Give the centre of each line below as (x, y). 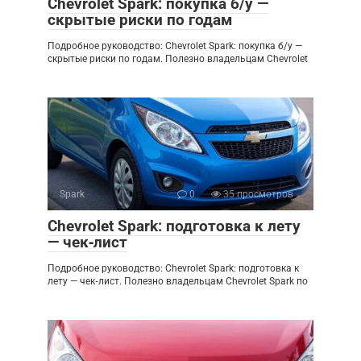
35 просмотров (257, 195)
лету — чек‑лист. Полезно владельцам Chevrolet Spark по (178, 282)
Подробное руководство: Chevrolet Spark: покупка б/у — (175, 46)
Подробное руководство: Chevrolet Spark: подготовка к (173, 269)
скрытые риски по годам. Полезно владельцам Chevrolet (178, 59)
